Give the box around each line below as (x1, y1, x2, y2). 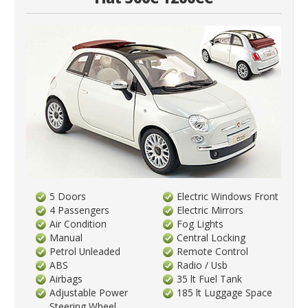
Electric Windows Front (177, 189, 279, 203)
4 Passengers (49, 203, 110, 217)
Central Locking (177, 230, 246, 244)
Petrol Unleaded (49, 244, 121, 258)
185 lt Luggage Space (177, 285, 273, 299)
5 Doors (49, 189, 87, 203)
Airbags (49, 272, 83, 285)
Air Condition (49, 217, 107, 230)
